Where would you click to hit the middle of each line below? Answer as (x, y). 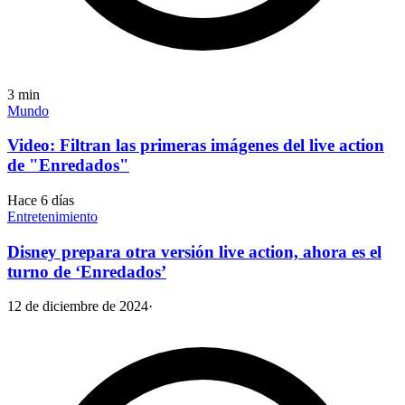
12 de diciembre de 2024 (78, 306)
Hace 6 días (41, 200)
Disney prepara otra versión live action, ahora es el (194, 251)
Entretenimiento (52, 217)
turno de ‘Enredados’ (87, 271)
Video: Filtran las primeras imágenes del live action (196, 146)
